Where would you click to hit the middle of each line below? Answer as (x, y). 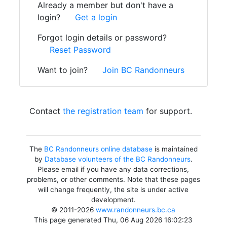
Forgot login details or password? (102, 37)
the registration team (103, 111)
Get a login (96, 17)
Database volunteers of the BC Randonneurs (117, 159)
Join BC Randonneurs (143, 70)
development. (113, 200)
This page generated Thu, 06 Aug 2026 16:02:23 (113, 220)
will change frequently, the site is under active (113, 190)
